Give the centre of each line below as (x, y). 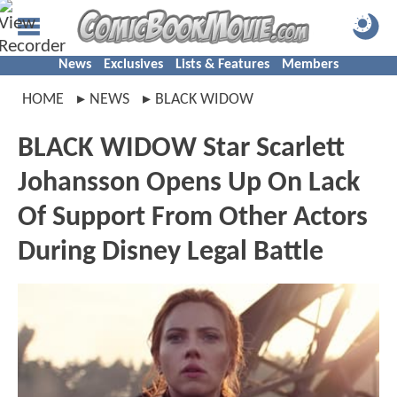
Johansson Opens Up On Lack (189, 183)
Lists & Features (222, 65)
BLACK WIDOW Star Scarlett (181, 149)
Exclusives (133, 65)
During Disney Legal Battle (171, 253)
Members (310, 65)
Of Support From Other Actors (193, 218)
